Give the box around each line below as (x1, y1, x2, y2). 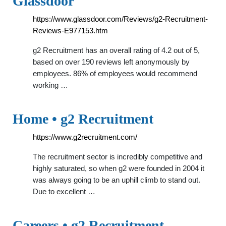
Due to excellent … (33, 187, 95, 196)
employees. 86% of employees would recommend (33, 69, 197, 78)
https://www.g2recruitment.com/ (33, 133, 137, 141)
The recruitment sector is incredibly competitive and (33, 152, 202, 161)
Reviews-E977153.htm (33, 26, 108, 35)
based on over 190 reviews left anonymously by (33, 58, 190, 66)
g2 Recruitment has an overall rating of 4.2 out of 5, (33, 46, 200, 54)
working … (33, 81, 68, 89)
